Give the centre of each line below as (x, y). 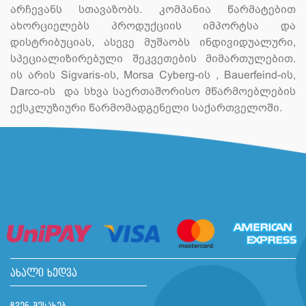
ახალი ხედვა (44, 274)
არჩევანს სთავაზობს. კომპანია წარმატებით (153, 10)
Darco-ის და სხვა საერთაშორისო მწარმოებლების (153, 92)
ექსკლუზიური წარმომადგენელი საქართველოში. (146, 108)
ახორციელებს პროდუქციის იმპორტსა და (153, 26)
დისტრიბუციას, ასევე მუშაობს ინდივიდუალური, (153, 42)
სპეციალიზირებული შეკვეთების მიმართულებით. (153, 59)
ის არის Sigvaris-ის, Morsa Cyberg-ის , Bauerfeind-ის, (153, 75)
